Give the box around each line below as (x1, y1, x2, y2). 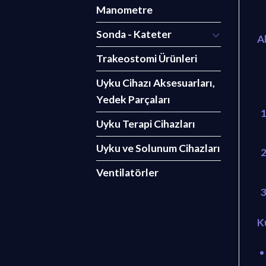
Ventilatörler (96, 166, 159, 179)
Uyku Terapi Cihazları (96, 118, 195, 131)
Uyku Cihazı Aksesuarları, (96, 77, 215, 90)
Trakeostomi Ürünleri (96, 52, 197, 65)
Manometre (96, 4, 153, 17)
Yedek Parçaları (96, 93, 170, 106)
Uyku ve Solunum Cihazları (96, 142, 220, 155)
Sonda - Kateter (96, 28, 172, 41)
